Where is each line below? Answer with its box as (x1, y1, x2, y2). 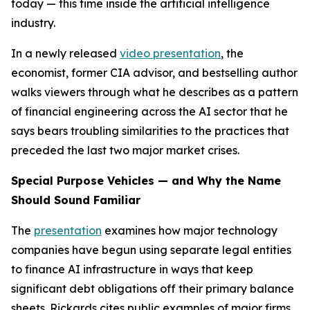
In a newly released (11, 46, 120, 60)
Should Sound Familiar (11, 193, 140, 207)
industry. (11, 16, 55, 30)
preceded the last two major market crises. (11, 143, 239, 157)
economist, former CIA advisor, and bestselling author (11, 66, 298, 80)
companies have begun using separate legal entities (11, 243, 291, 257)
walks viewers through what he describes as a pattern (11, 85, 298, 99)
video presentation (120, 46, 221, 60)
